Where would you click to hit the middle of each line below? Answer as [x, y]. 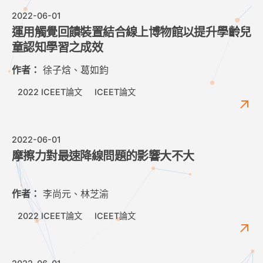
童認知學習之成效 [58, 48]
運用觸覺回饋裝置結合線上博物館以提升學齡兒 [131, 33]
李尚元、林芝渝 [74, 194]
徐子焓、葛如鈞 [74, 70]
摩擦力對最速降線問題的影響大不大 [103, 156]
